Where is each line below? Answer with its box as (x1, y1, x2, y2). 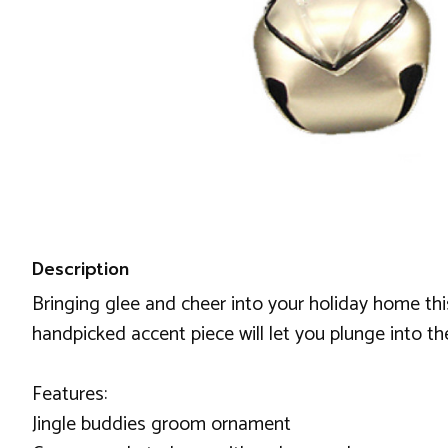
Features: (32, 378, 107, 411)
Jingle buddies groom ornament (32, 408, 291, 441)
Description (32, 256, 129, 282)
